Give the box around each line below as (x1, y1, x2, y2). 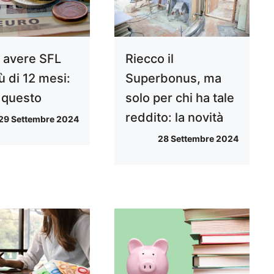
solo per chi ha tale (125, 90, 234, 105)
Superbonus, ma (125, 70, 221, 86)
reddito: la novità (125, 109, 223, 125)
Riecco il (125, 51, 174, 66)
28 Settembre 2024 (157, 133, 239, 144)
